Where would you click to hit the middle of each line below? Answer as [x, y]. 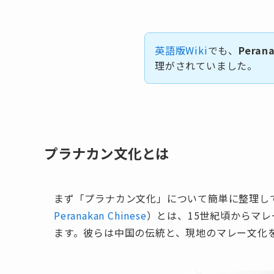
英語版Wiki [181, 50]
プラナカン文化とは [107, 153]
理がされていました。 [206, 65]
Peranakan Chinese [100, 216]
